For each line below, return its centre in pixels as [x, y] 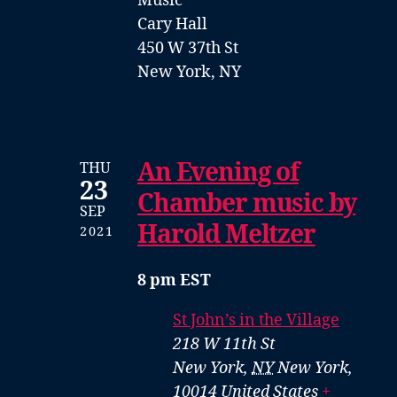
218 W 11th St [224, 344]
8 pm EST [174, 280]
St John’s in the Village [256, 320]
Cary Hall [172, 24]
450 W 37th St [188, 48]
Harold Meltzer [226, 235]
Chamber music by [247, 204]
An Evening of [218, 173]
